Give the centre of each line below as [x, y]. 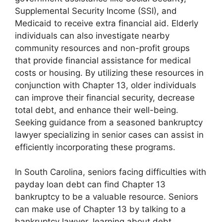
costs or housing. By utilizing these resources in [109, 73]
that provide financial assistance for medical [103, 60]
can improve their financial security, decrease [105, 97]
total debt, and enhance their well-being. [97, 110]
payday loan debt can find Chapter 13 [90, 185]
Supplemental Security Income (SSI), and [96, 11]
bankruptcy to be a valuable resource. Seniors [107, 197]
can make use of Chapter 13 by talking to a [100, 209]
